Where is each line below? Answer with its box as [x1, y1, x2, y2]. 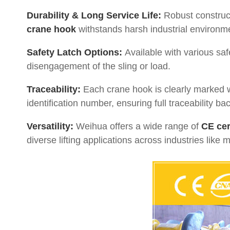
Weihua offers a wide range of [73, 121, 201, 131]
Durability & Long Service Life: [27, 10, 161, 21]
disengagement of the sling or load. [27, 61, 170, 71]
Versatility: [27, 121, 73, 131]
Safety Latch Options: [27, 47, 122, 57]
